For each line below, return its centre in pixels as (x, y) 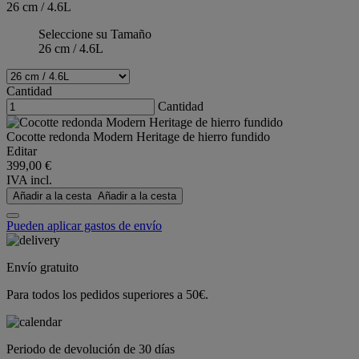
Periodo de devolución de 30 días (91, 349)
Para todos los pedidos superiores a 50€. (107, 295)
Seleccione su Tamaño (95, 34)
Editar (22, 151)
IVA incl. (29, 180)
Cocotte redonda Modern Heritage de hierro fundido (138, 137)
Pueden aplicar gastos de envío (84, 226)
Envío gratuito (42, 268)
